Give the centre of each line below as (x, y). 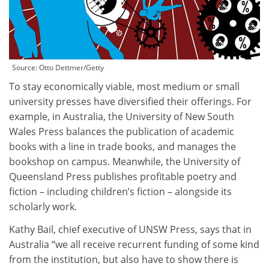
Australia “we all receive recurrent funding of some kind (134, 244)
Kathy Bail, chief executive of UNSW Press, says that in (130, 229)
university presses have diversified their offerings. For (130, 102)
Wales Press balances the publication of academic (122, 132)
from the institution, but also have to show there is (124, 259)
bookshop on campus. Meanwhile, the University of (125, 162)
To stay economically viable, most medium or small (124, 87)
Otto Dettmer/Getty (71, 68)
